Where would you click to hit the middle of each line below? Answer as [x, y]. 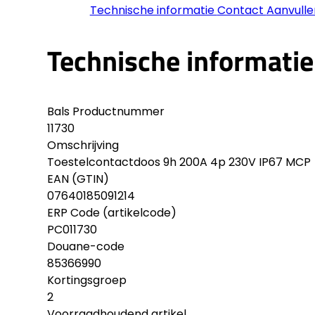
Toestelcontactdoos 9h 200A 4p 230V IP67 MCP [179, 162]
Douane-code [86, 247]
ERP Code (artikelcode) [112, 213]
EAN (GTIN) [78, 179]
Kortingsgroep [87, 281]
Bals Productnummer [106, 112]
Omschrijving [83, 146]
